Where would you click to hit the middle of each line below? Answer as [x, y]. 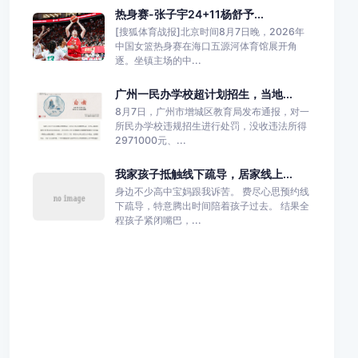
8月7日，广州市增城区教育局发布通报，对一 [212, 111]
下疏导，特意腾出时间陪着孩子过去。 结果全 [212, 205]
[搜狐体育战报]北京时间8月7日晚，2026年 [209, 31]
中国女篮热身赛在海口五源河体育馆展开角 [206, 46]
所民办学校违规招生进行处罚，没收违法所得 [211, 125]
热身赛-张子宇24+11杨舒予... [189, 14]
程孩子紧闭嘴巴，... [158, 220]
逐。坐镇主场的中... [158, 60]
